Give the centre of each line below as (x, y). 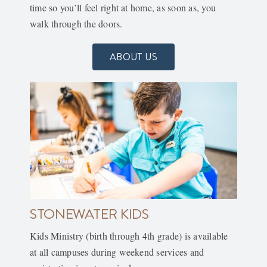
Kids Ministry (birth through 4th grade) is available (129, 235)
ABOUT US (133, 56)
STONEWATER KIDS (89, 213)
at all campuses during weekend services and (117, 252)
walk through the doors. (76, 23)
